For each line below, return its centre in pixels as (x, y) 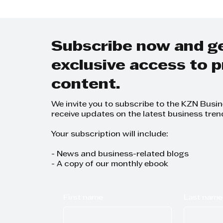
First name (83, 198)
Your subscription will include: (110, 134)
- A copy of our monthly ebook (110, 164)
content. (86, 85)
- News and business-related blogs (120, 154)
